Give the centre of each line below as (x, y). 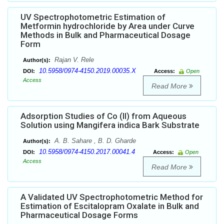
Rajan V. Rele (73, 60)
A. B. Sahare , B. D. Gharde (94, 141)
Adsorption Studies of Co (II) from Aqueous (103, 116)
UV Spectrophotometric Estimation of (93, 17)
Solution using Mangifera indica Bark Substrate (110, 125)
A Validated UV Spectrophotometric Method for (112, 197)
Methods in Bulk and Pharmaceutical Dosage (105, 35)
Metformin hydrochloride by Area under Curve (107, 26)
